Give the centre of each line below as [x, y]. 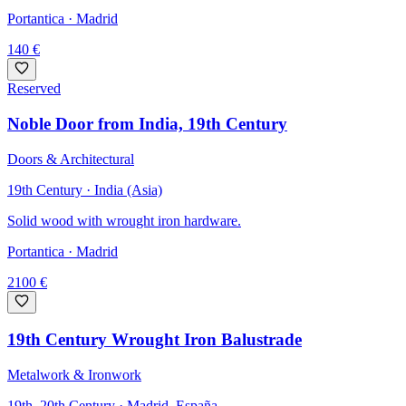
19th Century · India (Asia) [85, 189]
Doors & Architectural [71, 159]
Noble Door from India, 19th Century [147, 123]
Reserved [34, 89]
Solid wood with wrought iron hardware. [124, 220]
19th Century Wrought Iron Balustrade [155, 340]
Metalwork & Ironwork [74, 375]
